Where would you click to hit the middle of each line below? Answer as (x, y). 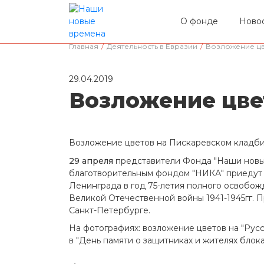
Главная (84, 46)
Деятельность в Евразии (152, 46)
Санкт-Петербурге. (110, 210)
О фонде (199, 21)
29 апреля (91, 161)
